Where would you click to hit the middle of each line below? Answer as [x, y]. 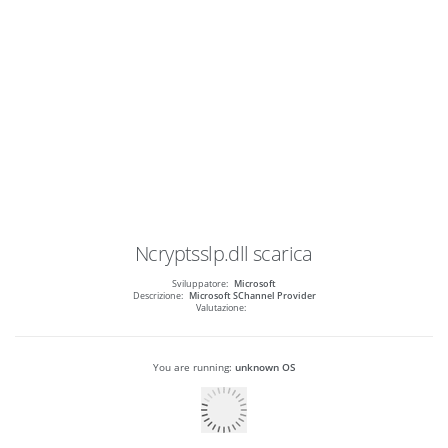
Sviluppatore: [200, 284]
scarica [283, 254]
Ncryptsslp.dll [192, 254]
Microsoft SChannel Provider [252, 296]
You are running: [193, 367]
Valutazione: [221, 308]
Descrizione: [157, 296]
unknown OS [265, 367]
